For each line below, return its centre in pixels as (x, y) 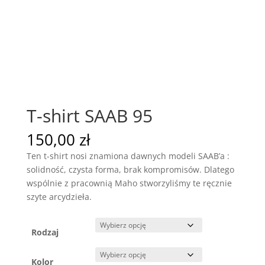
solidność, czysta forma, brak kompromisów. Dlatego (130, 169)
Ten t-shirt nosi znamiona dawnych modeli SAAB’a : (128, 156)
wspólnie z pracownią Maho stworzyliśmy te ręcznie (129, 183)
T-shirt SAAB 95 (89, 115)
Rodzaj (45, 232)
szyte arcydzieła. (59, 196)
